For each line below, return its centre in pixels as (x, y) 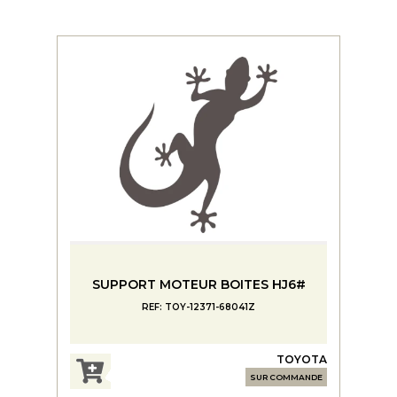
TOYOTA (302, 359)
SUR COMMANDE (286, 377)
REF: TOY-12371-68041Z (198, 307)
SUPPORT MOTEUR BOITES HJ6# (198, 284)
